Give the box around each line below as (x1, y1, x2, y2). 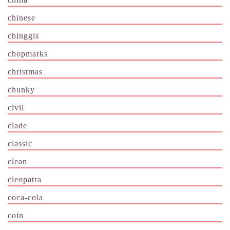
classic (8, 139, 32, 148)
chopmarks (8, 49, 48, 59)
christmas (8, 67, 43, 76)
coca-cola (8, 193, 43, 202)
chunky (8, 85, 35, 94)
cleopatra (8, 175, 42, 184)
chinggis (8, 31, 39, 41)
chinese (8, 13, 35, 23)
